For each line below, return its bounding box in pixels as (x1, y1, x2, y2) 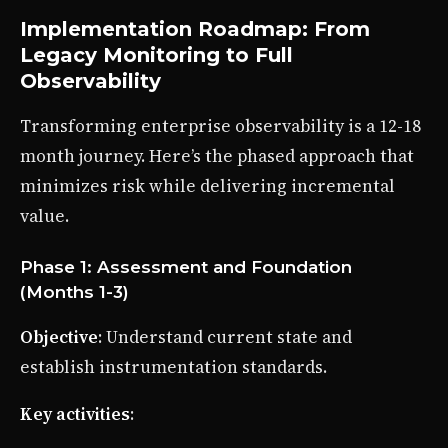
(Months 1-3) (20, 282, 129, 303)
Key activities (20, 402, 130, 427)
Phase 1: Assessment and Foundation (20, 257, 352, 278)
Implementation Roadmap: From (20, 17, 370, 42)
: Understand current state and (98, 325, 352, 350)
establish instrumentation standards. (20, 355, 327, 380)
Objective (20, 325, 98, 350)
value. (20, 204, 69, 229)
